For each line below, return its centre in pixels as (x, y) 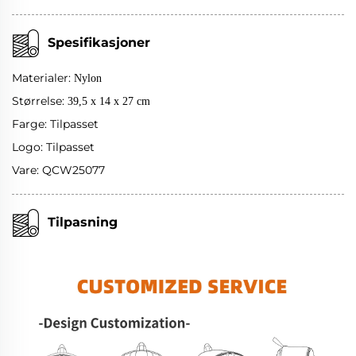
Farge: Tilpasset (55, 124)
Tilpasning (83, 222)
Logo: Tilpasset (53, 147)
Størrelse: (40, 101)
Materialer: (43, 77)
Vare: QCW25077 (58, 170)
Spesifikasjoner (99, 42)
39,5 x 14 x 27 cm (109, 101)
